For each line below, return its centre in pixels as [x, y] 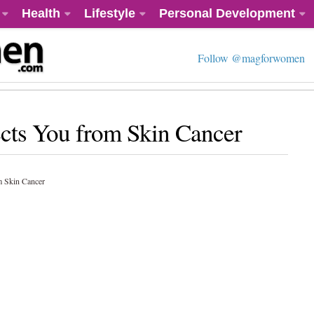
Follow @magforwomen [251, 58]
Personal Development [227, 13]
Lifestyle [110, 13]
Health [41, 13]
